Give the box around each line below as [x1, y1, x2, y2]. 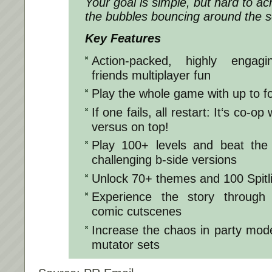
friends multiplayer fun [92, 68, 211, 82]
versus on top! [92, 120, 169, 134]
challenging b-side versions [92, 153, 237, 167]
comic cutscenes [92, 205, 182, 219]
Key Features [85, 31, 161, 45]
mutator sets [92, 237, 160, 251]
